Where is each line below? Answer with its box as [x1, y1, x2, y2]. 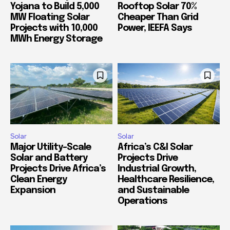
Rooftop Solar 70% [118, 2, 196, 11]
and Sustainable [118, 186, 189, 196]
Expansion [10, 186, 55, 196]
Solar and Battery [10, 154, 87, 163]
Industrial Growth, [118, 164, 196, 174]
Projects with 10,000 [10, 23, 98, 33]
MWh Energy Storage [10, 34, 102, 44]
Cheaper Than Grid [118, 12, 198, 22]
